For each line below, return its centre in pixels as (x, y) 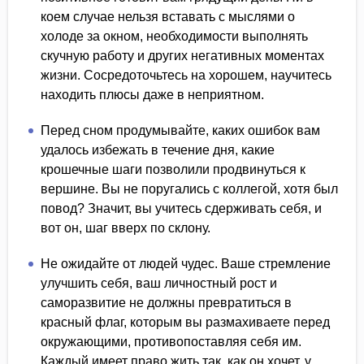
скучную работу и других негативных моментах (182, 56)
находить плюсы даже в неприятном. (152, 95)
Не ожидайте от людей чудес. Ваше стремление (186, 264)
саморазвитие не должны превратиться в (166, 303)
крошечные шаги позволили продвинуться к (173, 169)
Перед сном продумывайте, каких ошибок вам (180, 130)
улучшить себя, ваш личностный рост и (159, 283)
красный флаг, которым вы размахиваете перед (185, 322)
